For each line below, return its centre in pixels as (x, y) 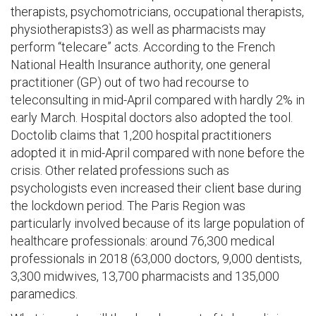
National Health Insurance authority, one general (140, 65)
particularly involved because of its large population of (158, 223)
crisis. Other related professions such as (120, 170)
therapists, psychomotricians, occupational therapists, (157, 12)
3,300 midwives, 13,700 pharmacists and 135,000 (145, 276)
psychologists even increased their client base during (156, 188)
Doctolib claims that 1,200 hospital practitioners (141, 135)
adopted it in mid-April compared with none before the (158, 153)
